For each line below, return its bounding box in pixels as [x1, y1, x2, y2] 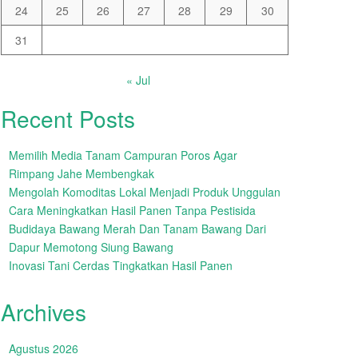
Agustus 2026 [9, 340, 78, 356]
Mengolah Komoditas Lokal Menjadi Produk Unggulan [9, 184, 280, 200]
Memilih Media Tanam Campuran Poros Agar [9, 147, 237, 163]
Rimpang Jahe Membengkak [9, 165, 154, 181]
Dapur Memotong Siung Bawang [9, 239, 173, 255]
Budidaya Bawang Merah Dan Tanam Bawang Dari [9, 221, 266, 237]
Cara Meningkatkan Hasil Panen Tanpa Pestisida [9, 202, 256, 218]
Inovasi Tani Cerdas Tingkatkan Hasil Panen [9, 257, 233, 273]
